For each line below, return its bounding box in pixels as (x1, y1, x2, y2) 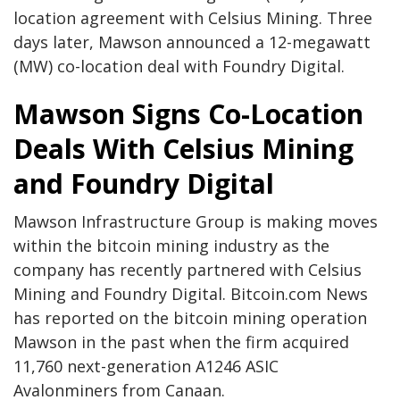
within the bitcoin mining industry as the (13, 235, 329, 257)
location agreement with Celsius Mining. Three (13, 7, 372, 29)
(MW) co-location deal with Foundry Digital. (13, 55, 345, 78)
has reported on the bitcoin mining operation (13, 307, 367, 329)
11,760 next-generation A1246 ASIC (13, 355, 279, 378)
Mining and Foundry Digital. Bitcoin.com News (13, 283, 368, 305)
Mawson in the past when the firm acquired (13, 331, 349, 354)
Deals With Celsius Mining (13, 130, 354, 168)
